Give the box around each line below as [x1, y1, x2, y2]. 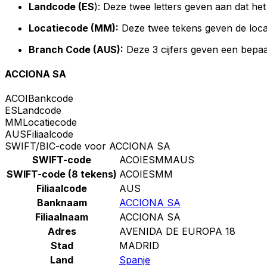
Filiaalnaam [35, 211, 88, 223]
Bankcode [28, 92, 73, 105]
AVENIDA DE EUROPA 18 [119, 225, 235, 238]
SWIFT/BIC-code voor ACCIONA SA [5, 140, 170, 153]
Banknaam [36, 197, 87, 209]
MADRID [119, 240, 159, 252]
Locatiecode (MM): [29, 21, 119, 34]
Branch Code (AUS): [29, 43, 123, 55]
